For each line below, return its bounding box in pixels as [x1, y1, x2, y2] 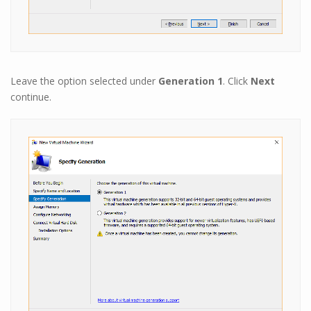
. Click [223, 74, 251, 88]
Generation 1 [158, 74, 223, 88]
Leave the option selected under [10, 74, 158, 88]
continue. [10, 90, 51, 104]
